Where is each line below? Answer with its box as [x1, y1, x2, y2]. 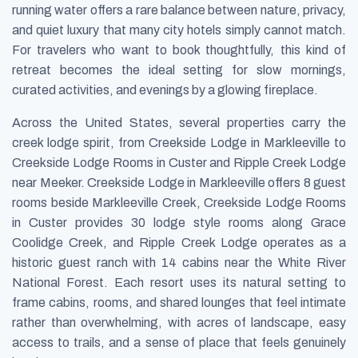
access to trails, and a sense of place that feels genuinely [12, 335, 346, 349]
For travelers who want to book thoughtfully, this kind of [12, 42, 346, 57]
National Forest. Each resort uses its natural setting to [12, 275, 346, 289]
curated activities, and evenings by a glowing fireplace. [12, 82, 318, 97]
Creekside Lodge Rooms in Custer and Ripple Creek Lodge [12, 155, 346, 169]
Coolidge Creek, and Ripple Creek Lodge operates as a [12, 235, 346, 249]
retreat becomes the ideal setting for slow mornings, [12, 62, 346, 77]
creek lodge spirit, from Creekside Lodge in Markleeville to [12, 135, 346, 149]
